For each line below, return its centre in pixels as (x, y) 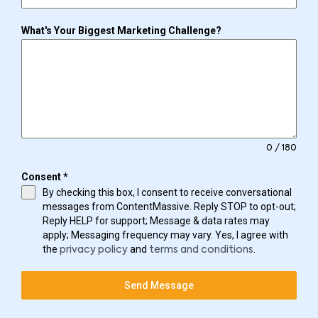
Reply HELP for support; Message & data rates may (156, 221)
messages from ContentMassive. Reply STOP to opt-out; (169, 207)
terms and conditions (201, 250)
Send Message (159, 286)
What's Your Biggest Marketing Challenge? (121, 31)
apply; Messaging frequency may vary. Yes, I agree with (165, 235)
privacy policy (94, 250)
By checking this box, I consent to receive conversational (167, 193)
